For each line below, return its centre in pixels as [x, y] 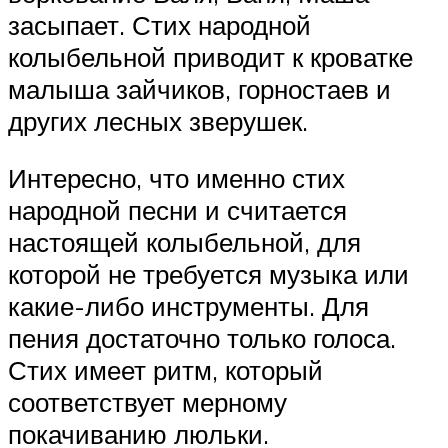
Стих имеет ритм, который [165, 370]
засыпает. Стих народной [159, 24]
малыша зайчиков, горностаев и [199, 88]
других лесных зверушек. [158, 120]
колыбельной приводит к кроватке [210, 56]
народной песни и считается [177, 210]
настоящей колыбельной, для [184, 242]
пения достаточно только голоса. [202, 338]
